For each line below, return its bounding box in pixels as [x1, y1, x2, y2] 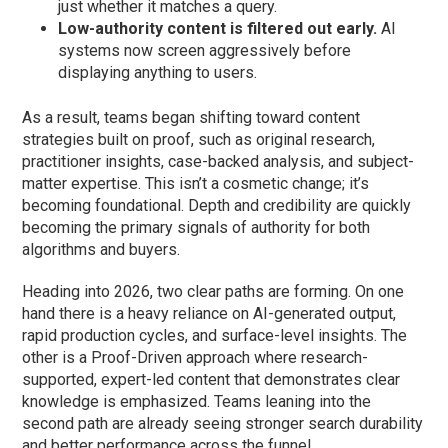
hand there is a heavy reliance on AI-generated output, [22, 304, 397, 324]
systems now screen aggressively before [58, 41, 352, 61]
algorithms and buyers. [22, 240, 181, 260]
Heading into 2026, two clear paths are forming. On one [22, 282, 405, 302]
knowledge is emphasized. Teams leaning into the [22, 392, 372, 412]
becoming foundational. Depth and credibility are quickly [22, 196, 412, 216]
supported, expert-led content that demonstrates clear [22, 370, 401, 390]
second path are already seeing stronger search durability [22, 414, 424, 434]
